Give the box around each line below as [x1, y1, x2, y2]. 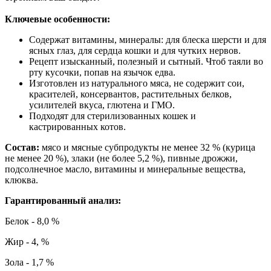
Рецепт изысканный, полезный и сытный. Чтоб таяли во [29, 56, 263, 67]
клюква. [5, 174, 38, 185]
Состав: [5, 142, 42, 152]
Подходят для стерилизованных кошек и [29, 110, 196, 121]
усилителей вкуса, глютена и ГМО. [29, 99, 175, 110]
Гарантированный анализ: [5, 195, 121, 206]
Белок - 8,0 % [5, 215, 59, 226]
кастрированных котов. [29, 121, 126, 132]
